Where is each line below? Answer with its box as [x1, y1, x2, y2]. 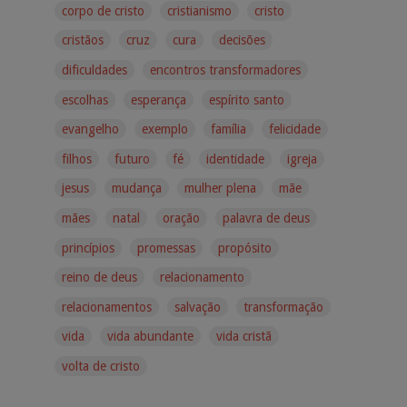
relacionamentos [62, 299, 152, 314]
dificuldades [62, 62, 127, 77]
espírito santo [208, 92, 284, 107]
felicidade [268, 122, 321, 137]
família [210, 122, 246, 137]
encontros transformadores [149, 62, 301, 77]
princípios [62, 240, 114, 255]
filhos [62, 151, 92, 166]
